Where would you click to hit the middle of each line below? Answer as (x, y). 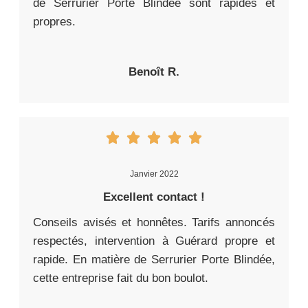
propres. (54, 22)
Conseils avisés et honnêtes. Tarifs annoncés (154, 223)
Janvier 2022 (154, 174)
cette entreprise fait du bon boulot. (121, 278)
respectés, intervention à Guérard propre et (154, 241)
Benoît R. (154, 72)
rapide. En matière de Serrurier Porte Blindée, (154, 260)
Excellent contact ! (154, 197)
